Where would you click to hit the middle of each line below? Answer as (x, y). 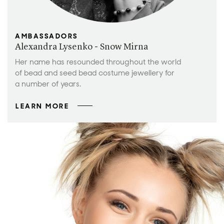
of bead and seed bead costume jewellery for (95, 73)
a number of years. (48, 84)
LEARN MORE (42, 106)
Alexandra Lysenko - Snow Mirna (81, 47)
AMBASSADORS (46, 36)
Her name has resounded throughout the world (98, 62)
